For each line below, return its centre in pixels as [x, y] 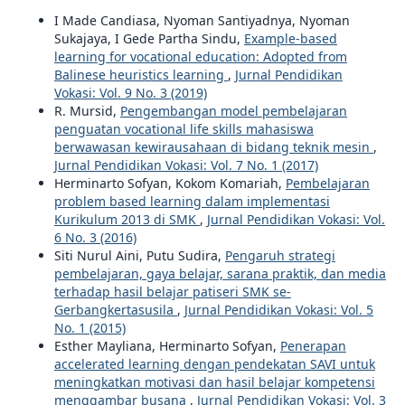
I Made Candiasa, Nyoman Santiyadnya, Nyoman [202, 21]
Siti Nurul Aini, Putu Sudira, [139, 256]
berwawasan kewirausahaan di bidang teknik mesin [213, 147]
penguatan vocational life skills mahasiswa [184, 129]
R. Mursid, [87, 111]
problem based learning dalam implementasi [192, 202]
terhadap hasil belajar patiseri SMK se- [172, 292]
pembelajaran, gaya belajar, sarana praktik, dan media [220, 274]
